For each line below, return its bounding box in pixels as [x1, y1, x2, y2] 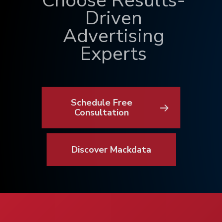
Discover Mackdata [71, 143, 151, 156]
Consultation [74, 106, 129, 118]
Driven [85, 4, 142, 31]
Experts [80, 40, 147, 67]
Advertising [62, 22, 165, 49]
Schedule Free [71, 96, 132, 109]
